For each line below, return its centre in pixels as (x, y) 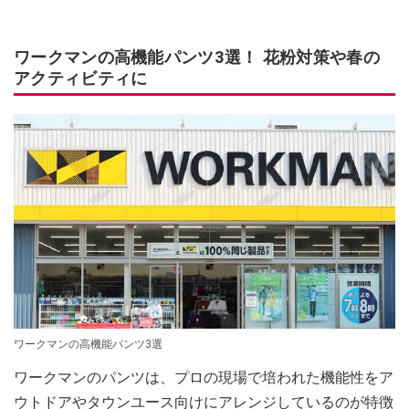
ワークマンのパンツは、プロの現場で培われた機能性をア (204, 378)
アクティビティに (81, 78)
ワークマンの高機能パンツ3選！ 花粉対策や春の (197, 57)
